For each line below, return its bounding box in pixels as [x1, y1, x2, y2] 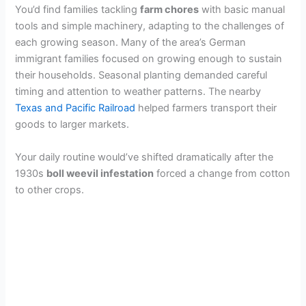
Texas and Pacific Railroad [15, 102, 136, 115]
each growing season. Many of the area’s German [15, 36, 247, 49]
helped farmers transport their [135, 102, 277, 115]
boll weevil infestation [46, 167, 154, 180]
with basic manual [199, 3, 286, 16]
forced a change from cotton [154, 167, 291, 180]
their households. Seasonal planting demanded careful [15, 69, 268, 82]
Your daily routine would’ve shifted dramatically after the [15, 150, 274, 163]
